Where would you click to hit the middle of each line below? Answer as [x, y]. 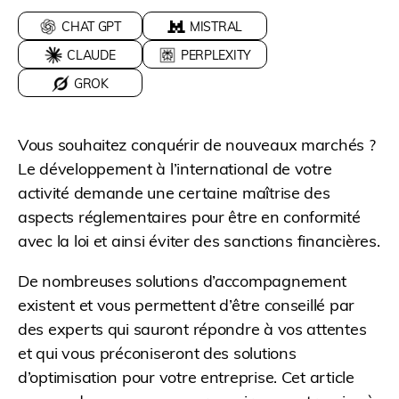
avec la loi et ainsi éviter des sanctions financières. [199, 241]
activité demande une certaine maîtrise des [174, 193]
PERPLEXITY [216, 56]
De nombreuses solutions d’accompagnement [183, 281]
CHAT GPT [91, 27]
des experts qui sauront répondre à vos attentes [192, 330]
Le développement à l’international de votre [175, 169]
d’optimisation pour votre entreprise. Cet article [186, 378]
